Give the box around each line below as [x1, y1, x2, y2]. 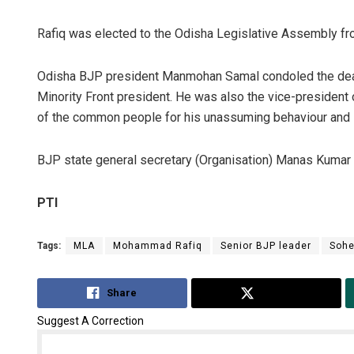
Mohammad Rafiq [113, 240, 202, 252]
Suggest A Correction [37, 314, 144, 327]
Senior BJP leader [220, 240, 311, 252]
